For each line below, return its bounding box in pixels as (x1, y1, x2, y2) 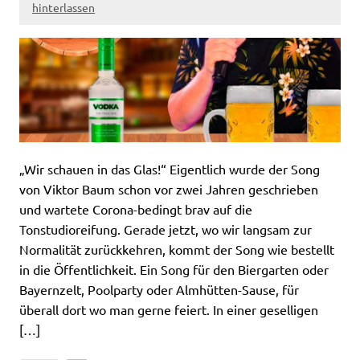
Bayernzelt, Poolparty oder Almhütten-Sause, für (19, 280, 299, 297)
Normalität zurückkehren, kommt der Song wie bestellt (19, 240, 334, 257)
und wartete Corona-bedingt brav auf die (19, 200, 252, 217)
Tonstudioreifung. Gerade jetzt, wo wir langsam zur (19, 220, 312, 237)
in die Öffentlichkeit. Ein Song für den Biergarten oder (19, 260, 329, 277)
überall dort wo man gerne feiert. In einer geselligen (19, 301, 318, 317)
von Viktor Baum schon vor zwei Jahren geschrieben (19, 180, 318, 197)
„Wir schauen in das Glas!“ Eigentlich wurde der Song (19, 160, 320, 177)
